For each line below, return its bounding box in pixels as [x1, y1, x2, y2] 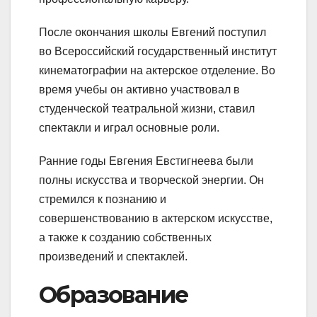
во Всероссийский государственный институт [39, 45, 277, 57]
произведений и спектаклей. [39, 250, 188, 263]
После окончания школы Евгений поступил [39, 25, 266, 38]
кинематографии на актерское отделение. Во [39, 64, 275, 76]
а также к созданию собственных [39, 231, 212, 243]
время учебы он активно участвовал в [39, 83, 240, 96]
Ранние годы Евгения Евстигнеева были [39, 154, 253, 167]
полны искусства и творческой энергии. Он [39, 173, 264, 186]
